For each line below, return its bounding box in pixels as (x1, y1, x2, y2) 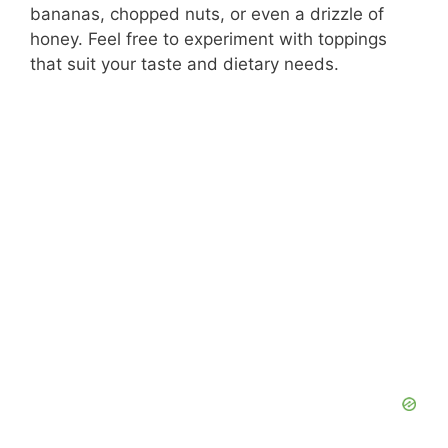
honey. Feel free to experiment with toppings (30, 28, 387, 49)
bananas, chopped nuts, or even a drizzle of (30, 3, 384, 24)
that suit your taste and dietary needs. (30, 53, 339, 74)
